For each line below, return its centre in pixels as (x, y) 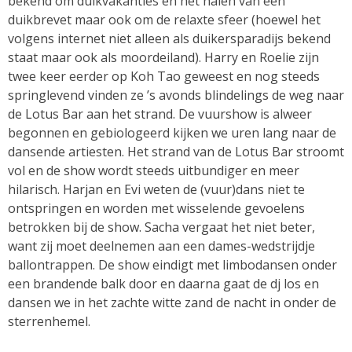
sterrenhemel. (49, 321)
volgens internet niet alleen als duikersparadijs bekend (169, 38)
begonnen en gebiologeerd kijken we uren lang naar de (172, 132)
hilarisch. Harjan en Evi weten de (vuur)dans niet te (156, 189)
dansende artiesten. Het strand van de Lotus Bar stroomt (176, 151)
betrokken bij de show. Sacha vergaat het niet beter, (161, 227)
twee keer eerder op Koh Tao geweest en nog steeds (164, 76)
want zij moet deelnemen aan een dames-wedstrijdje (161, 246)
